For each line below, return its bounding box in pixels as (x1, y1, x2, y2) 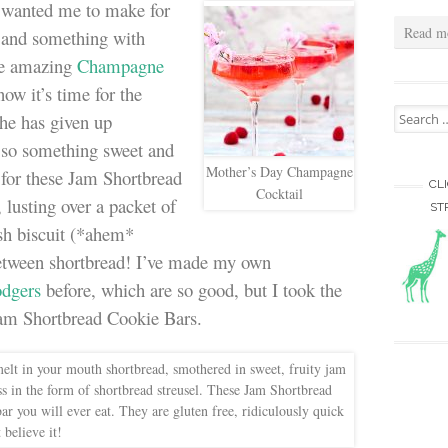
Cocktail (255, 184, 303, 203)
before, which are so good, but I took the (41, 277, 342, 302)
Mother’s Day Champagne (205, 162, 353, 181)
